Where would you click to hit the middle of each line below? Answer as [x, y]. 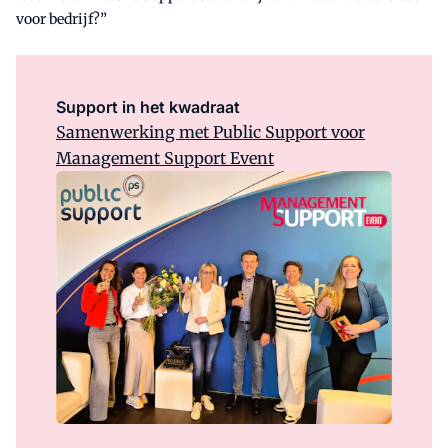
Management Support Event [165, 158]
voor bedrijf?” [61, 19]
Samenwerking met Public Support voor [210, 132]
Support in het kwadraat [148, 107]
